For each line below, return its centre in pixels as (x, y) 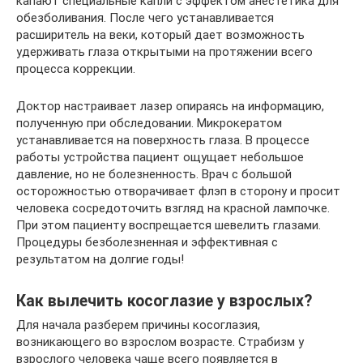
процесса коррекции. (76, 69)
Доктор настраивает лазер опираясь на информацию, (170, 107)
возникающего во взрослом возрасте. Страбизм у (160, 342)
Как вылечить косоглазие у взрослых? (164, 301)
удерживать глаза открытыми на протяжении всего (164, 52)
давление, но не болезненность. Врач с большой (154, 175)
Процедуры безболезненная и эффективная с (147, 243)
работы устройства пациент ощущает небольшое (160, 158)
